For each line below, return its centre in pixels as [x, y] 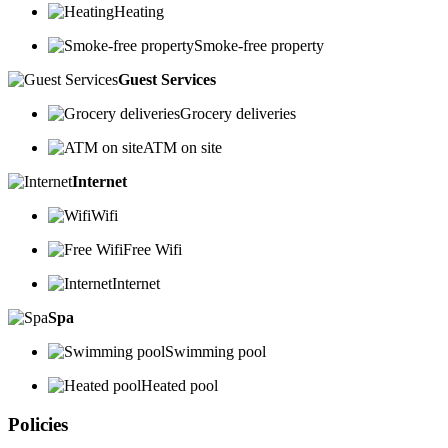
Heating [139, 12]
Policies [38, 424]
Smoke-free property [259, 46]
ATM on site [182, 148]
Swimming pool [215, 352]
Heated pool [179, 386]
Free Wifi [152, 250]
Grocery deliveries [238, 114]
